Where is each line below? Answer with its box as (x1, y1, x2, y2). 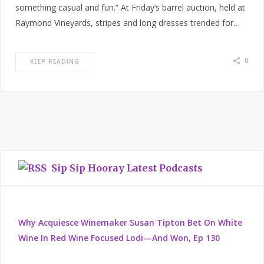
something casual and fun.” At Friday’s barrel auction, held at (15, 2, 245, 14)
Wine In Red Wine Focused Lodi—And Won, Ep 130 (18, 232, 220, 244)
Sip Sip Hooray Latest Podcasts (51, 162, 203, 174)
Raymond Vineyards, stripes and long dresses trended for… (15, 17, 240, 29)
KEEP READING (30, 57, 80, 66)
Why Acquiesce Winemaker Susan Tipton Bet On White (18, 217, 242, 229)
